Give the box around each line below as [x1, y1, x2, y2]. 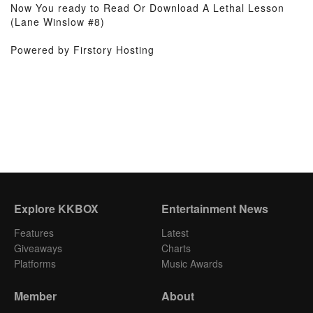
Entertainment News [161, 201, 268, 217]
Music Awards [161, 256, 223, 270]
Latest [161, 226, 189, 240]
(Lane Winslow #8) [10, 15, 105, 29]
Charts [161, 241, 191, 255]
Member [14, 288, 57, 304]
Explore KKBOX [14, 201, 99, 217]
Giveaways [14, 241, 62, 255]
